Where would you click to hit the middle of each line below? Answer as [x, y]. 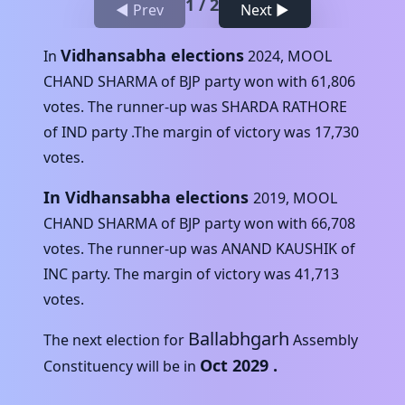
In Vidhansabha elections [146, 197]
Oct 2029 [234, 365]
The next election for [114, 339]
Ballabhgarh [239, 338]
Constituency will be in [120, 366]
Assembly [324, 339]
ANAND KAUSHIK [279, 248]
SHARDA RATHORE [284, 106]
